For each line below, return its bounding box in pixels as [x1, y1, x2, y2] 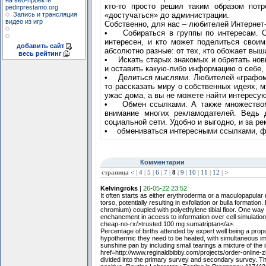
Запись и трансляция [13, 11, 77, 18]
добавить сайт [16, 42, 64, 49]
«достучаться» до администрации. [104, 11, 230, 20]
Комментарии [140, 159, 185, 166]
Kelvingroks [100, 185, 138, 192]
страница [101, 169, 129, 176]
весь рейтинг [18, 49, 62, 57]
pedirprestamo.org [5, 4, 58, 11]
